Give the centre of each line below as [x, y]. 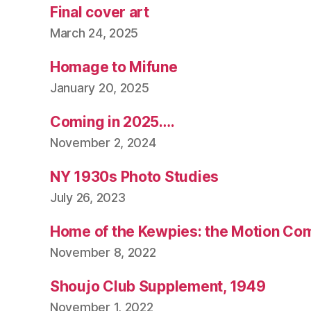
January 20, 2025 [100, 88]
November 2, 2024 [103, 143]
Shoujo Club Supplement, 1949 [158, 286]
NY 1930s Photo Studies [135, 177]
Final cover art [100, 12]
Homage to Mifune [114, 67]
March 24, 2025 [94, 33]
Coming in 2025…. [112, 122]
